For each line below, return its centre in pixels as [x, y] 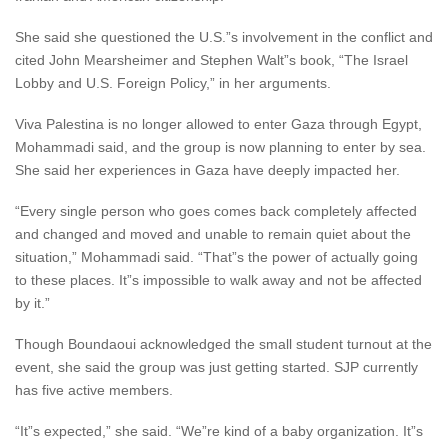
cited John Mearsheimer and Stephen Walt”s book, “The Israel [211, 60]
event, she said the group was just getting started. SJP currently [216, 367]
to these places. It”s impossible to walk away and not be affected [218, 280]
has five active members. [94, 390]
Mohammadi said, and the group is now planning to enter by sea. [220, 147]
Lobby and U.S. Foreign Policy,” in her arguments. [173, 83]
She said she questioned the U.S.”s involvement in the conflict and [224, 37]
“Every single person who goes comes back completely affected [216, 211]
